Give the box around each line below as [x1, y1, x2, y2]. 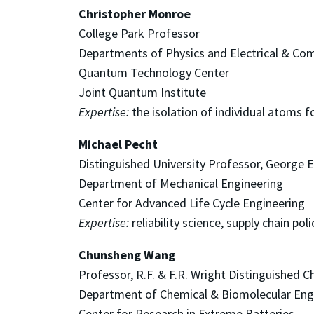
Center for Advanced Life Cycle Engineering [78, 194, 305, 211]
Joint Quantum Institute [78, 83, 206, 100]
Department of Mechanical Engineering [78, 175, 283, 191]
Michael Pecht [78, 135, 158, 152]
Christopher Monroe [78, 5, 191, 22]
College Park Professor [78, 25, 200, 41]
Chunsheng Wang [78, 246, 175, 263]
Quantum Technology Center [78, 64, 229, 81]
